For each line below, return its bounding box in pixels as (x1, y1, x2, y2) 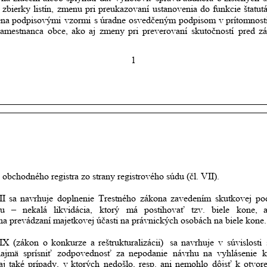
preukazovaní (98, 4, 150, 14)
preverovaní (142, 26, 187, 36)
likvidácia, (53, 204, 92, 215)
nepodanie (129, 248, 168, 259)
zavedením (170, 193, 211, 204)
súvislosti (226, 237, 262, 247)
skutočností (191, 26, 234, 36)
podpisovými (12, 14, 61, 25)
